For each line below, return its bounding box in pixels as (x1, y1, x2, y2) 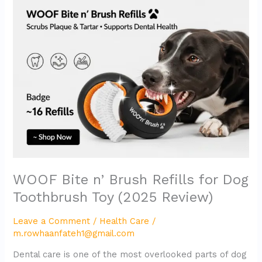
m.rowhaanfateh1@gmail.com (13, 228, 135, 239)
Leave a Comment (13, 216, 91, 227)
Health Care (99, 216, 150, 227)
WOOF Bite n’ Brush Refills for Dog (13, 171, 249, 188)
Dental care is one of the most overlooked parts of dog (13, 249, 247, 260)
